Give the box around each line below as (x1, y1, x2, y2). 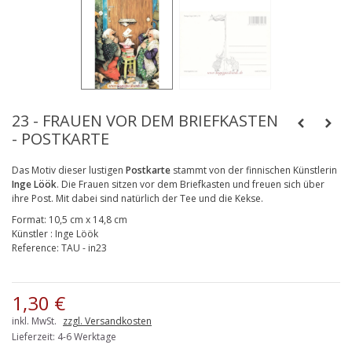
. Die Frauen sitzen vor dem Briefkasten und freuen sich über (57, 177, 324, 191)
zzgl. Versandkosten (63, 313, 152, 328)
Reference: (12, 240, 61, 255)
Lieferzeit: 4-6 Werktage (12, 329, 116, 343)
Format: (12, 212, 49, 226)
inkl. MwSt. (12, 313, 59, 328)
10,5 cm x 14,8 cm (49, 212, 127, 226)
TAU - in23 (61, 240, 107, 255)
